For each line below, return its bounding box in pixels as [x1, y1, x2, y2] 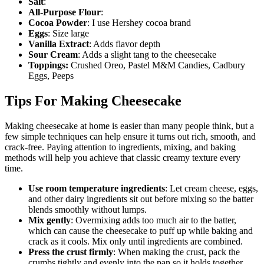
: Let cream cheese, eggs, [165, 183, 258, 194]
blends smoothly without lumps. [28, 204, 147, 215]
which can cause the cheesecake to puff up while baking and [28, 226, 253, 236]
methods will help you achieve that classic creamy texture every [5, 153, 240, 163]
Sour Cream [28, 49, 78, 60]
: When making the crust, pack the [113, 247, 240, 258]
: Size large [48, 28, 89, 39]
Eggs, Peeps [28, 71, 74, 81]
